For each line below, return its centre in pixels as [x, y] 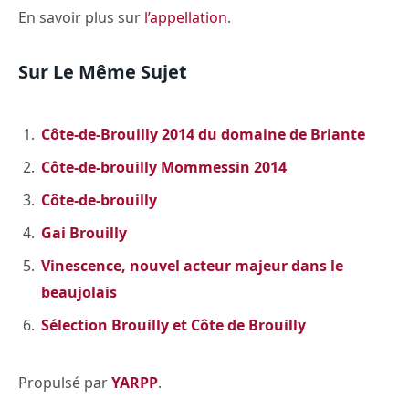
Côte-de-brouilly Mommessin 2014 [164, 167]
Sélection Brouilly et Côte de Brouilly [173, 325]
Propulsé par [65, 382]
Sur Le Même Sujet [103, 72]
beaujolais [81, 293]
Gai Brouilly [84, 232]
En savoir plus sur [79, 18]
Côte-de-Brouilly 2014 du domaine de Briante [203, 134]
